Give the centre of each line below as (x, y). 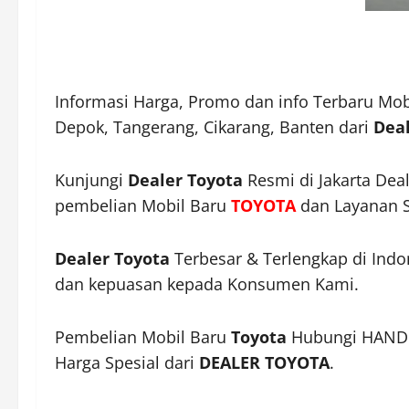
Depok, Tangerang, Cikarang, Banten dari (214, 127)
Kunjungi (91, 180)
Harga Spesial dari (127, 363)
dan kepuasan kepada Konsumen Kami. (207, 284)
